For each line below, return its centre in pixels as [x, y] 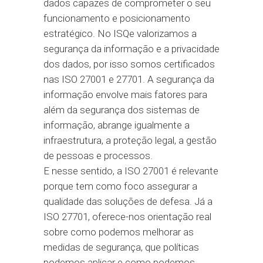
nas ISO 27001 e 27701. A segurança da [129, 79]
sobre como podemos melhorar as [119, 232]
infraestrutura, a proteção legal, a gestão [130, 140]
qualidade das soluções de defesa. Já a [128, 201]
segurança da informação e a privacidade [131, 49]
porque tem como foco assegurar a [120, 186]
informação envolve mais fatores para [125, 95]
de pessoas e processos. [98, 156]
